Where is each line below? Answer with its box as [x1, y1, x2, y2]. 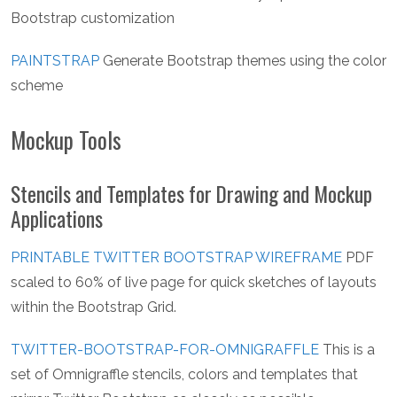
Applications [11, 203, 103, 235]
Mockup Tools [11, 123, 121, 157]
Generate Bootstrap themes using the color [99, 52, 386, 70]
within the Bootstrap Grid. [11, 299, 176, 316]
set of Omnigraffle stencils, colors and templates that [11, 366, 358, 384]
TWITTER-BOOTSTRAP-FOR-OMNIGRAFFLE [11, 341, 319, 359]
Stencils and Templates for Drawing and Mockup [11, 178, 372, 210]
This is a [319, 341, 375, 359]
